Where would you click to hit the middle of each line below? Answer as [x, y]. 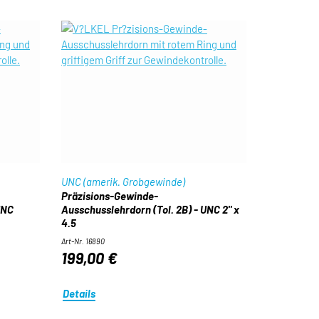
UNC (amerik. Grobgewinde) [123, 182]
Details [79, 293]
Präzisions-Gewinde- [109, 196]
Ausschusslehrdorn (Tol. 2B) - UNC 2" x [150, 209]
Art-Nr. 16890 [83, 241]
